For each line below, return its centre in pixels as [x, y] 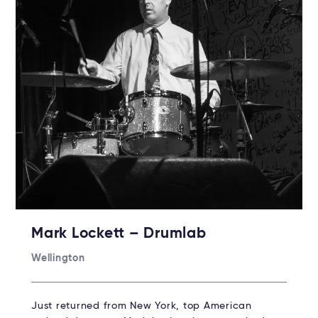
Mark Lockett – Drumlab [119, 234]
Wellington [58, 258]
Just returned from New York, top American [142, 306]
